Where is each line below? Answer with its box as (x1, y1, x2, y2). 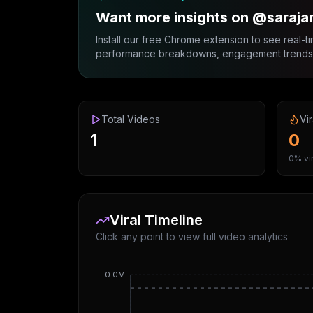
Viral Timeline (110, 212, 203, 228)
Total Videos (101, 113, 160, 125)
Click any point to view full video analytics (96, 231, 288, 242)
